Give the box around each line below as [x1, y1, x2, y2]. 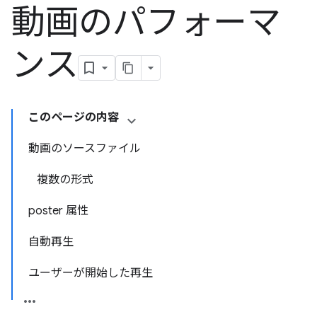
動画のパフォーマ [11, 1, 281, 44]
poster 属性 [28, 204, 88, 218]
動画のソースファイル [28, 142, 141, 156]
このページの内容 [28, 110, 119, 125]
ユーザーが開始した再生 [28, 266, 153, 280]
